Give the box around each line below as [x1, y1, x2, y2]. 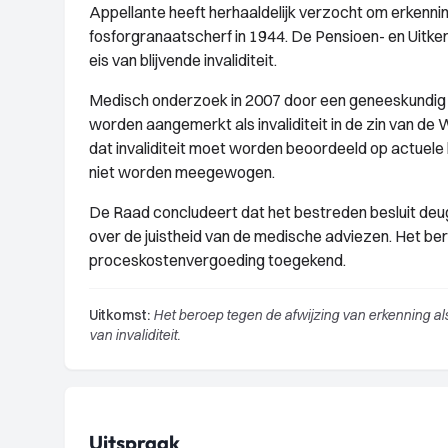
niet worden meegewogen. [89, 162, 275, 182]
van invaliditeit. [89, 326, 180, 344]
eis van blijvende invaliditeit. [89, 50, 277, 70]
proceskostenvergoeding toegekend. [89, 250, 346, 270]
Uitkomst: [89, 306, 150, 324]
